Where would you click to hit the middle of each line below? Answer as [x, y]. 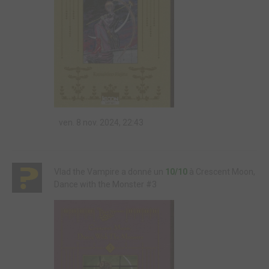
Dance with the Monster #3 [105, 184]
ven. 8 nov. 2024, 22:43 [100, 122]
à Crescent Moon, [221, 172]
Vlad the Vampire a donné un [110, 172]
